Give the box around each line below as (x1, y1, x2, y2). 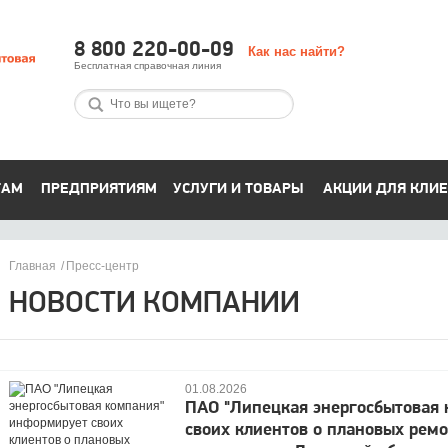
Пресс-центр (66, 259, 139, 273)
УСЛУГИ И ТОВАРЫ (172, 182, 304, 197)
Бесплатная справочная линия (74, 60, 222, 71)
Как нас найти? (248, 44, 346, 59)
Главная (9, 259, 56, 273)
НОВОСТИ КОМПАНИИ (9, 289, 300, 320)
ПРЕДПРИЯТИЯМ (40, 182, 157, 197)
